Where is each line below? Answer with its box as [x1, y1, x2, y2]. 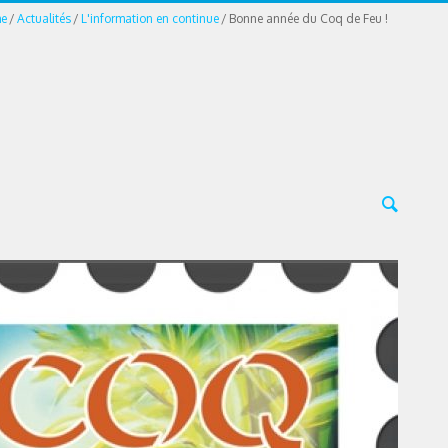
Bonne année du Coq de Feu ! [228, 11, 388, 26]
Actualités [16, 11, 71, 26]
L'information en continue [80, 11, 219, 26]
